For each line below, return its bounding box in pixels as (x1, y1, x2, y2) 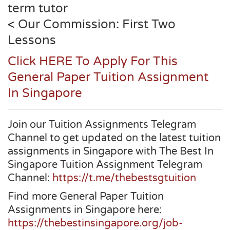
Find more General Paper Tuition (8, 190, 164, 203)
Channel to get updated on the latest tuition (8, 132, 221, 144)
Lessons (8, 33, 56, 48)
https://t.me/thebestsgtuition (52, 172, 196, 184)
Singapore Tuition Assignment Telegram (8, 159, 202, 171)
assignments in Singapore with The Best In (8, 145, 214, 158)
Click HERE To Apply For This (8, 54, 178, 69)
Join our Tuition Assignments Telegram (8, 119, 196, 131)
